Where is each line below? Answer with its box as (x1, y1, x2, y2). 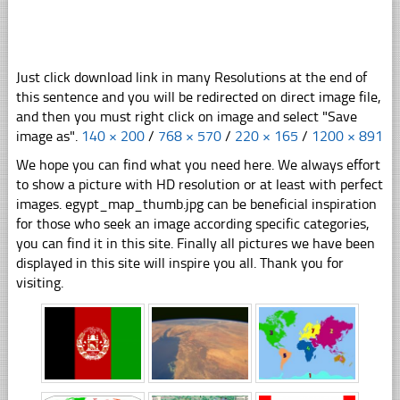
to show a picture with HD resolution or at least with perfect (15, 175, 383, 193)
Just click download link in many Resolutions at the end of (15, 68, 367, 86)
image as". (15, 127, 81, 145)
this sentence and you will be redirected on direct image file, (15, 87, 381, 105)
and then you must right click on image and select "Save (15, 107, 357, 125)
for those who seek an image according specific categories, (15, 214, 370, 232)
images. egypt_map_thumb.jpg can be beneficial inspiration (15, 195, 377, 212)
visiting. (15, 273, 63, 291)
